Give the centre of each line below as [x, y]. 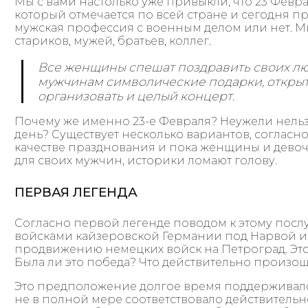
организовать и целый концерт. [136, 96]
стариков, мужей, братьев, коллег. [113, 41]
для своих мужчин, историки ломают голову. [146, 161]
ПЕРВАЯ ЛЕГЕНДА [76, 192]
